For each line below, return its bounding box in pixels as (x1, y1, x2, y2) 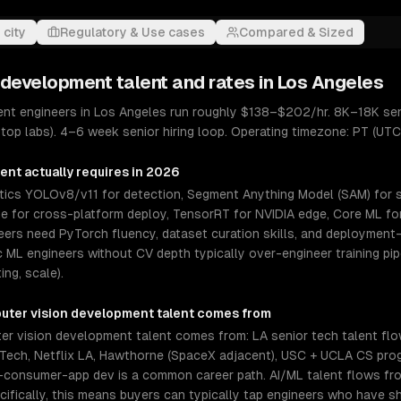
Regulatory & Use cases (60, 25, 205, 39)
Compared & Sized (239, 25, 354, 39)
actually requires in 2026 (21, 165, 180, 179)
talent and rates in (112, 73, 277, 92)
